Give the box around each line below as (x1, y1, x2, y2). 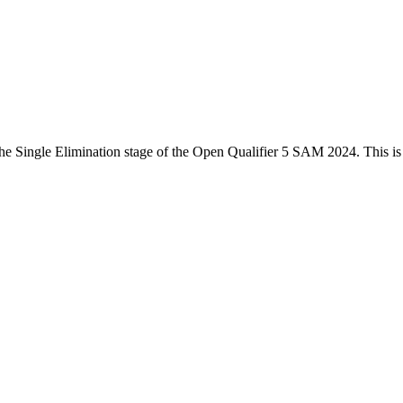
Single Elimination (15, 143, 121, 159)
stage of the (121, 143, 193, 159)
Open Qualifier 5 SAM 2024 (193, 143, 356, 159)
